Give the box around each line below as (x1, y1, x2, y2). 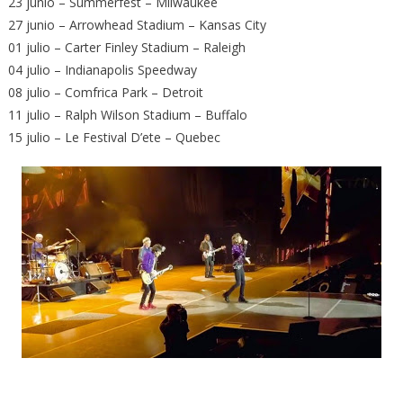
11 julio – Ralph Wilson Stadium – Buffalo (7, 106, 247, 123)
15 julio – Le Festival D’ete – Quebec (7, 129, 220, 146)
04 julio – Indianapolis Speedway (7, 61, 197, 78)
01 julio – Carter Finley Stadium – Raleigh (7, 39, 246, 56)
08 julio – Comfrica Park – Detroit (7, 84, 203, 101)
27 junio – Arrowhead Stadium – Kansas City (7, 16, 266, 33)
